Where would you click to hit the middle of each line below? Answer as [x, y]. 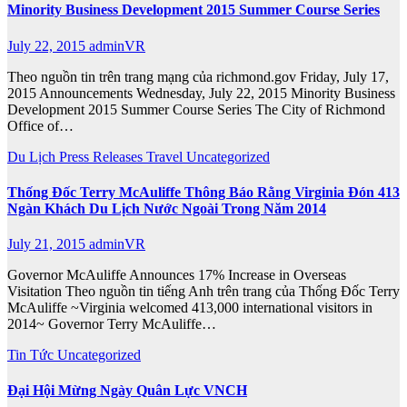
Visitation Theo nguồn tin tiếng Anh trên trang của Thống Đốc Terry [203, 292]
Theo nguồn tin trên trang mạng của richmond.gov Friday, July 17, [198, 76]
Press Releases [103, 156]
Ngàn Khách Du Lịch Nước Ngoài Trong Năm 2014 [167, 208]
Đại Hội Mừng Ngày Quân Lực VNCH [127, 391]
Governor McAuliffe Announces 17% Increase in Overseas [177, 275]
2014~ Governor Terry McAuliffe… [112, 324]
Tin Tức [32, 355]
